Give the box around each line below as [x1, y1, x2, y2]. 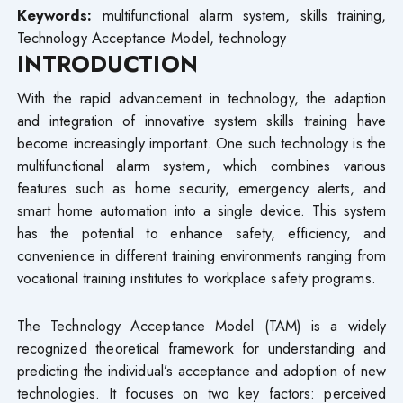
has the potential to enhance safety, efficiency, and [16, 221, 387, 244]
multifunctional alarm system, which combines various [16, 154, 387, 176]
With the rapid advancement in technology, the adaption [16, 86, 387, 109]
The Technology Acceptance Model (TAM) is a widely [16, 314, 387, 336]
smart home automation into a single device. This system [16, 199, 387, 221]
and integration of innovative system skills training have [16, 109, 387, 131]
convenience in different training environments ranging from [16, 244, 387, 266]
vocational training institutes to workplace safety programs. [16, 266, 376, 289]
